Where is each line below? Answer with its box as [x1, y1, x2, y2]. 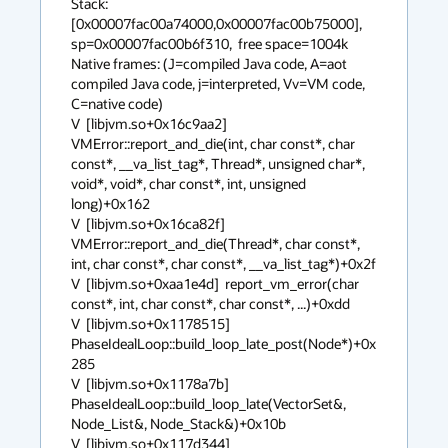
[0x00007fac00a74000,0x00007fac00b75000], [71, 14, 362, 33]
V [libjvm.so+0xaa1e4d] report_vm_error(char [71, 274, 359, 293]
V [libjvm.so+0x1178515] [71, 314, 230, 333]
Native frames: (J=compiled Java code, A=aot [71, 54, 347, 73]
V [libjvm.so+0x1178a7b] [71, 374, 229, 393]
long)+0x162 [71, 194, 150, 213]
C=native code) [71, 94, 163, 113]
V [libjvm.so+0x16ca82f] [71, 214, 225, 233]
